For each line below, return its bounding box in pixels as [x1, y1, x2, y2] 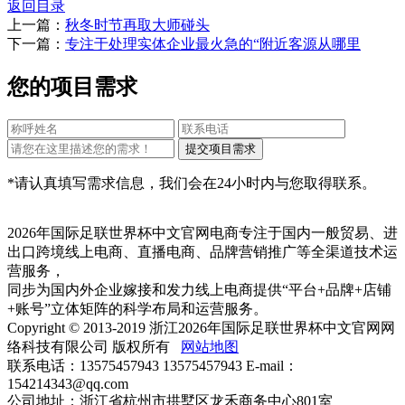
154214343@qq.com [7, 375, 128, 391]
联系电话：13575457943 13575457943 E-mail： [7, 357, 298, 373]
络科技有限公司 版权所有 [7, 338, 181, 354]
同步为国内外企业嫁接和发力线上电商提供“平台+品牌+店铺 [7, 281, 391, 297]
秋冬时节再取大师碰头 [65, 17, 210, 33]
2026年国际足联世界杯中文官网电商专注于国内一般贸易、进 [7, 224, 398, 240]
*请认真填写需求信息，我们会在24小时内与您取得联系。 [7, 174, 376, 191]
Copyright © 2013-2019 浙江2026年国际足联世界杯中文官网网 [7, 319, 395, 335]
